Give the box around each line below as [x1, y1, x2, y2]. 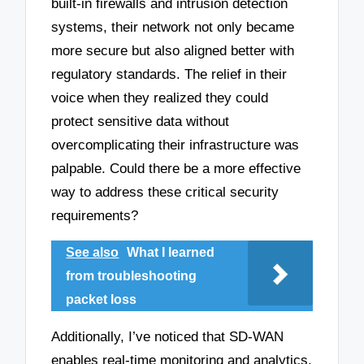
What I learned [127, 245, 215, 260]
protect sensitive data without [51, 114, 230, 130]
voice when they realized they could [51, 90, 269, 106]
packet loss [66, 292, 137, 307]
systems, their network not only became [51, 19, 295, 36]
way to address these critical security [51, 184, 279, 201]
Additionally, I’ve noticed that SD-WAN [51, 328, 284, 344]
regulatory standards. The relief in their [51, 67, 288, 83]
